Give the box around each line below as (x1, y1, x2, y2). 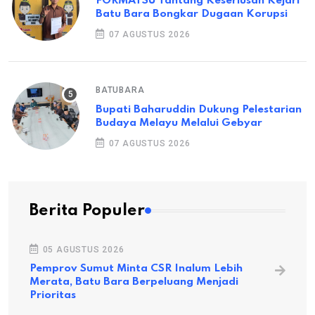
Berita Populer (30, 202, 145, 219)
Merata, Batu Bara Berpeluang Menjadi (30, 276, 238, 288)
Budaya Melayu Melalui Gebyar (96, 117, 262, 129)
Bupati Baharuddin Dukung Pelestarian (96, 103, 302, 115)
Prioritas (30, 290, 76, 302)
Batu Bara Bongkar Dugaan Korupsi (96, 8, 288, 20)
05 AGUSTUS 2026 (39, 245, 124, 255)
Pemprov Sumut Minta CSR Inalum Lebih (30, 263, 243, 275)
